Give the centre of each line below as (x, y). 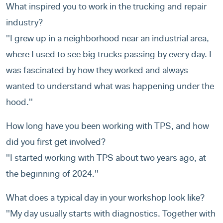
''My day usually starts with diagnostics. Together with (111, 215)
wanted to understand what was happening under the (110, 87)
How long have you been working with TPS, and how (108, 127)
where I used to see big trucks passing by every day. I (109, 56)
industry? (24, 24)
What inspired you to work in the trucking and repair (106, 8)
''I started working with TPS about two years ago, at (106, 159)
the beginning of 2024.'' (52, 175)
